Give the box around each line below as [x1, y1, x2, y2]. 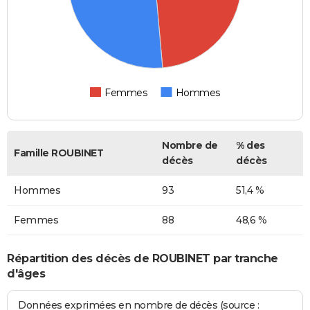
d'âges [7, 266, 45, 280]
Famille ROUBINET [14, 147, 103, 160]
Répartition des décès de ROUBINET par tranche [7, 251, 278, 265]
